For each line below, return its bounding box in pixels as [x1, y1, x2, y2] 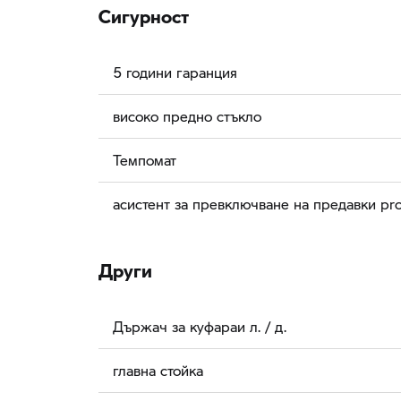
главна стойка [113, 360, 203, 381]
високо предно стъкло [113, 106, 261, 127]
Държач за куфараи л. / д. [113, 316, 286, 337]
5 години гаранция [113, 62, 237, 83]
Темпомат [113, 149, 176, 171]
